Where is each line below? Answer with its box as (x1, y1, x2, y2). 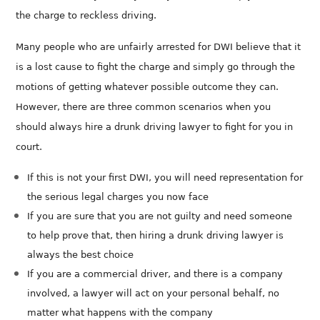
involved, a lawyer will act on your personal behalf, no (27, 288, 280, 299)
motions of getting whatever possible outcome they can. (16, 81, 279, 93)
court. (16, 141, 43, 153)
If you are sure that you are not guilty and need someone (27, 211, 293, 222)
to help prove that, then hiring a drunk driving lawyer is (27, 230, 284, 241)
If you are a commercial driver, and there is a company (27, 269, 284, 280)
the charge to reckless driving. (16, 10, 157, 21)
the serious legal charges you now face (27, 191, 209, 203)
